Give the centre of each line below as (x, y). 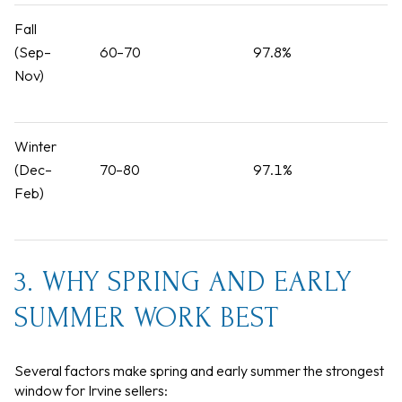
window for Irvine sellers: (91, 390)
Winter (35, 147)
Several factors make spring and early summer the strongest (199, 370)
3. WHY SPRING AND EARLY (183, 283)
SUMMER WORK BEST (147, 319)
